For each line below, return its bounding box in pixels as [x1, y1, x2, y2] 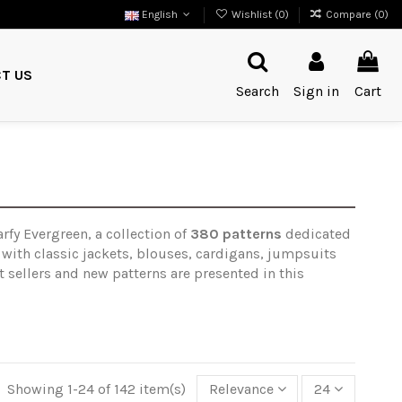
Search [236, 82, 280, 100]
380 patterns [189, 224, 282, 242]
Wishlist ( [228, 8, 278, 21]
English [138, 8, 180, 21]
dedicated [281, 224, 351, 242]
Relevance [208, 380, 274, 398]
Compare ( [326, 8, 378, 21]
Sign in [293, 82, 340, 100]
